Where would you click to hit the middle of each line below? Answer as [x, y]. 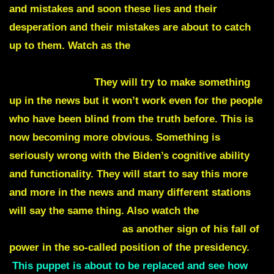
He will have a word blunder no [178, 64]
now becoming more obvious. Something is [115, 138]
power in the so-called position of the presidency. [129, 248]
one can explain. [49, 83]
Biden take [229, 211]
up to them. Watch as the [71, 46]
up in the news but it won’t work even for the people [136, 101]
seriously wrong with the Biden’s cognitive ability [129, 156]
